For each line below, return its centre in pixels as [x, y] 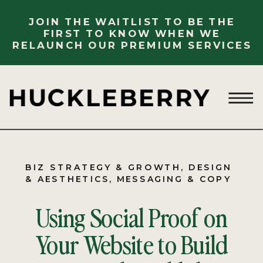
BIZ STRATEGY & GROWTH [103, 167]
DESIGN [210, 167]
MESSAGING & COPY [174, 179]
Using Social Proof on [131, 217]
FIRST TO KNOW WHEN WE [132, 33]
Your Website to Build [131, 244]
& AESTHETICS [68, 179]
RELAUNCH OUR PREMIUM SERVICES [132, 45]
